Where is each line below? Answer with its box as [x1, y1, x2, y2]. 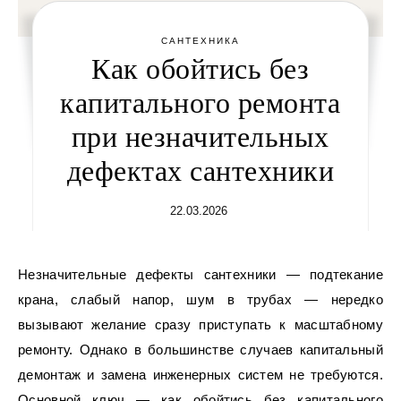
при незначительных [71, 121, 329, 153]
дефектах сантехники [66, 155, 335, 187]
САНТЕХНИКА [160, 36, 240, 46]
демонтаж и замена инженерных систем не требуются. [18, 367, 383, 382]
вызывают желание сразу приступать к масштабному [18, 317, 383, 332]
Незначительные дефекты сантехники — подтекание [18, 267, 29, 282]
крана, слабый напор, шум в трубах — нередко [18, 292, 383, 307]
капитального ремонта [60, 87, 341, 119]
